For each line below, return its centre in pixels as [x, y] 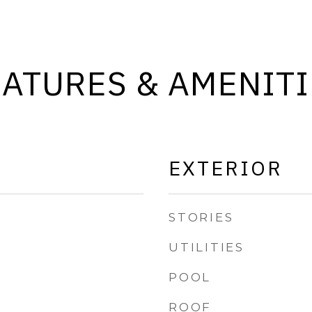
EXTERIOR [226, 168]
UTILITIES [206, 247]
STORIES [201, 217]
